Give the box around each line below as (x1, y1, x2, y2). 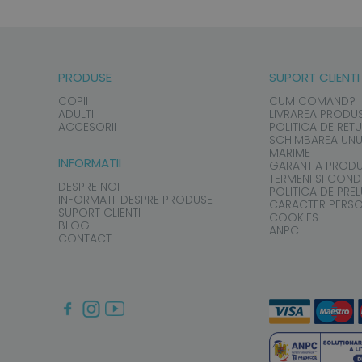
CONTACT (58, 230, 112, 247)
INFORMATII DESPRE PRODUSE (58, 192, 213, 208)
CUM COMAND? (269, 93, 356, 110)
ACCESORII (58, 119, 116, 136)
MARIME (269, 145, 311, 162)
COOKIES (269, 209, 319, 226)
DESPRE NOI (58, 179, 120, 196)
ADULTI (58, 106, 94, 123)
